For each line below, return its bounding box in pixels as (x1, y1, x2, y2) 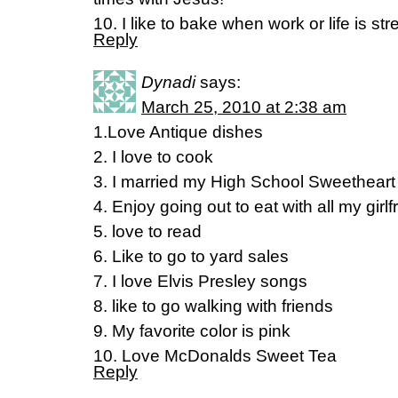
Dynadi (141, 73, 195, 92)
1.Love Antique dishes (93, 123, 263, 141)
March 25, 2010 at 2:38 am (141, 98, 346, 116)
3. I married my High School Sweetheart (93, 172, 395, 191)
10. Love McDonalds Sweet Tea (93, 346, 337, 365)
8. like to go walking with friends (93, 297, 333, 315)
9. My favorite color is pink (93, 322, 291, 340)
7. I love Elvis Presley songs (93, 272, 307, 291)
